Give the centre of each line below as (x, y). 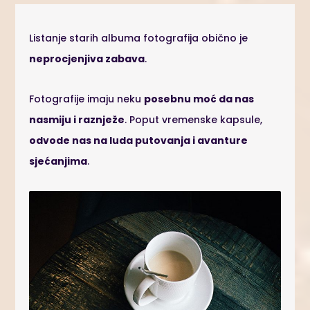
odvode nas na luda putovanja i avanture (139, 140)
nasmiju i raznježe (77, 120)
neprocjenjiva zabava (87, 59)
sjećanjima (58, 161)
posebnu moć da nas (199, 99)
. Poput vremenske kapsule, (194, 120)
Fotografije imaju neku (87, 99)
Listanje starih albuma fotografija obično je (139, 38)
